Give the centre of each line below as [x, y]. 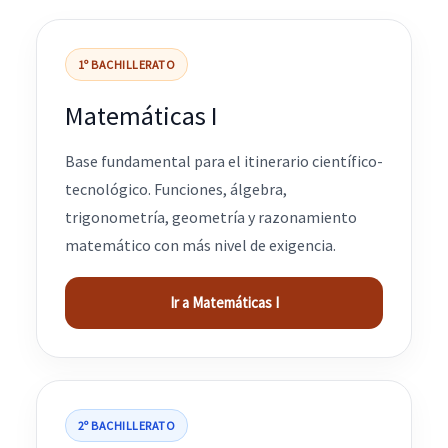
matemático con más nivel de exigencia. [200, 245]
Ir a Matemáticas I [224, 302]
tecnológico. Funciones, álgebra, [176, 189]
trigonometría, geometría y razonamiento [211, 217]
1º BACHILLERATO [127, 64]
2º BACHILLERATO [127, 425]
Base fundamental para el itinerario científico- [224, 161]
